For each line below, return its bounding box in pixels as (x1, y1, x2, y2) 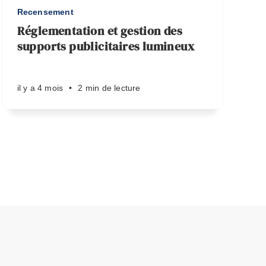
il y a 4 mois (17, 83, 64, 93)
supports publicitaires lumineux (17, 38, 195, 55)
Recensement (17, 7, 74, 17)
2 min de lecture (78, 83, 141, 93)
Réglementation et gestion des (17, 23, 183, 39)
